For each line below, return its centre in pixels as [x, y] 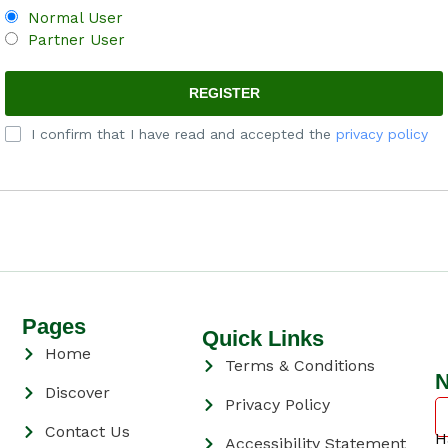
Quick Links [263, 338]
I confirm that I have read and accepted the [183, 134]
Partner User [76, 40]
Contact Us [87, 431]
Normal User [75, 18]
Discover [77, 392]
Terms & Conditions [299, 365]
